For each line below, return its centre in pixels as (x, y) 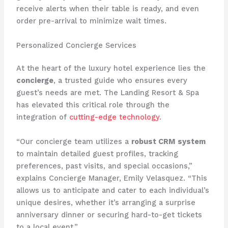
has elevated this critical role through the (93, 105)
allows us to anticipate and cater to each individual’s (112, 190)
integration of (42, 117)
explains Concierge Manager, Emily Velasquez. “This (111, 178)
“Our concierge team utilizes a (74, 141)
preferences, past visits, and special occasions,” (104, 166)
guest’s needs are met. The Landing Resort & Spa (107, 93)
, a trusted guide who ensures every (120, 81)
